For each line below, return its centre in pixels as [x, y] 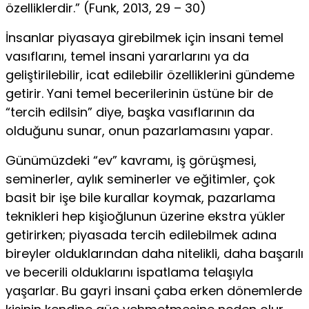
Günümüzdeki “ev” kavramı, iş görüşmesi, [131, 160]
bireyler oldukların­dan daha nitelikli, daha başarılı [154, 253]
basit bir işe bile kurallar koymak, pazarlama [140, 197]
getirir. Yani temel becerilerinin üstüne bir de [139, 93]
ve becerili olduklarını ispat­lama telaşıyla [129, 272]
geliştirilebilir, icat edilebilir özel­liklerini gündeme [150, 74]
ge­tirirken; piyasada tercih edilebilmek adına [141, 235]
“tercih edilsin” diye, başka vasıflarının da [130, 112]
